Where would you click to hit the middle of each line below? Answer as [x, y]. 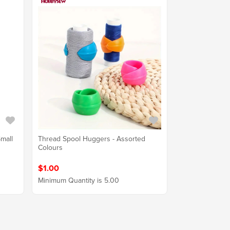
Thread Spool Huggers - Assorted [91, 139]
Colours [50, 148]
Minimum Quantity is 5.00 [78, 181]
